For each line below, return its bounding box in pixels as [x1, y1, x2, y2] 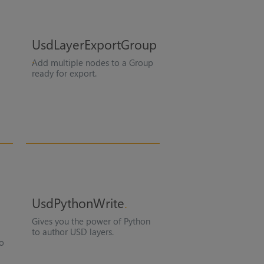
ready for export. [31, 67, 97, 79]
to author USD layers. [31, 225, 114, 237]
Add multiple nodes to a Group [31, 56, 153, 68]
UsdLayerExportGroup [31, 35, 157, 53]
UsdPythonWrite [31, 193, 124, 212]
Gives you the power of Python [31, 214, 150, 227]
